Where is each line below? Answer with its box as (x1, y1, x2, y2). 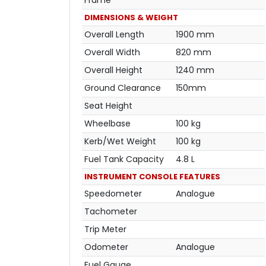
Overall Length (84, 28, 144, 40)
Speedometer (84, 187, 142, 199)
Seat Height (84, 99, 132, 112)
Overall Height (84, 64, 142, 76)
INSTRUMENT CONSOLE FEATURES (84, 170, 220, 182)
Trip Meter (84, 223, 126, 235)
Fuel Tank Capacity (84, 153, 164, 165)
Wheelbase (84, 117, 131, 129)
